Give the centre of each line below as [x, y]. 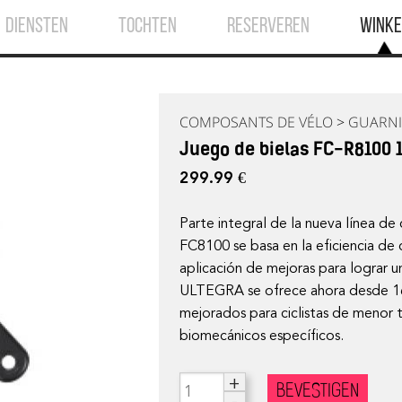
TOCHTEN [148, 27]
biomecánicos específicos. [262, 335]
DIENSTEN [37, 27]
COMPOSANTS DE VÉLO [257, 122]
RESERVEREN [269, 27]
